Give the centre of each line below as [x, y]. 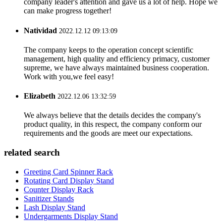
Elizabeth [40, 96]
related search [32, 153]
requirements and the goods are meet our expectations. [108, 133]
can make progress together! [68, 11]
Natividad [40, 30]
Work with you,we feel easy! [69, 76]
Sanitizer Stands [49, 198]
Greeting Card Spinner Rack [68, 171]
